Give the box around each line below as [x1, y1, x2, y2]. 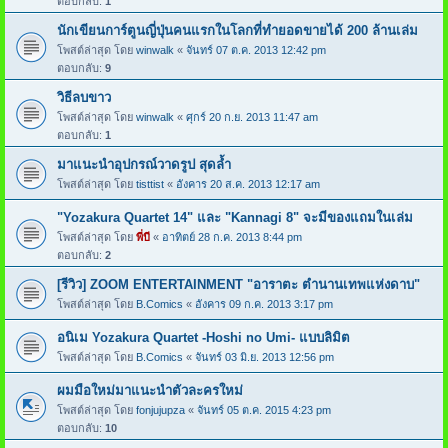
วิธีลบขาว [57, 89, 111, 105]
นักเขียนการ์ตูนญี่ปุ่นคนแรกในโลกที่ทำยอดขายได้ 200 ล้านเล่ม [57, 22, 418, 38]
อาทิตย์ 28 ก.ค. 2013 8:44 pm [162, 230, 302, 243]
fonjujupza [136, 403, 185, 416]
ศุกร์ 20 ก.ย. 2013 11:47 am [186, 110, 318, 123]
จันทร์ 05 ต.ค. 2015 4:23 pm [197, 403, 331, 416]
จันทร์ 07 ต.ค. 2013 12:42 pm [186, 43, 326, 56]
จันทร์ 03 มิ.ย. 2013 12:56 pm [195, 350, 334, 363]
